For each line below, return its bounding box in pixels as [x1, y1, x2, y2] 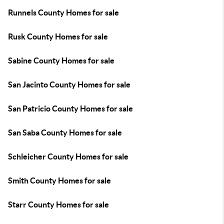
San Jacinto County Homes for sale [8, 80, 130, 89]
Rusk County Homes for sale [8, 32, 108, 41]
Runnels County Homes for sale [8, 8, 119, 17]
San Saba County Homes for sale [8, 128, 122, 137]
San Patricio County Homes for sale [8, 104, 133, 113]
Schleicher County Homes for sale [8, 152, 128, 161]
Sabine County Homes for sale [8, 56, 114, 65]
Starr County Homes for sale [8, 200, 109, 209]
